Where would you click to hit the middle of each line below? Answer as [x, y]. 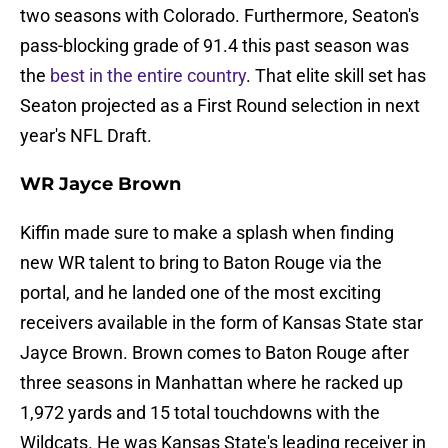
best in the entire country [148, 76]
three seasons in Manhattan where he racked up [211, 383]
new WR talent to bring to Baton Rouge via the [201, 263]
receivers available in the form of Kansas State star [221, 323]
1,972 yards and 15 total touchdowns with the [200, 413]
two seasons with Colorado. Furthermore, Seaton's [219, 16]
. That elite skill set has [336, 76]
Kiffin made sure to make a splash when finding [207, 233]
